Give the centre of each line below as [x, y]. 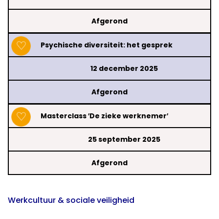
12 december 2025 [124, 69]
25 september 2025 [124, 140]
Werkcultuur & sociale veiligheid [71, 200]
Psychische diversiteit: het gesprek [107, 45]
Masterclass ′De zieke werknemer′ [104, 116]
